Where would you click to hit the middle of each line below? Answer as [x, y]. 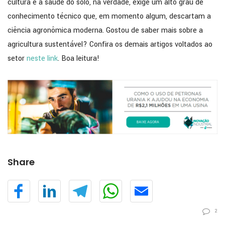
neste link [42, 59]
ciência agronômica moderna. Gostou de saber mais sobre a [105, 31]
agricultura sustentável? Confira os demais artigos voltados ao [110, 45]
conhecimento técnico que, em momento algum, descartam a [109, 17]
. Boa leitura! [79, 59]
